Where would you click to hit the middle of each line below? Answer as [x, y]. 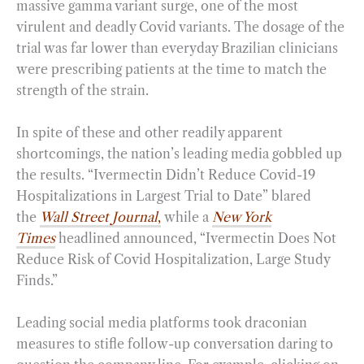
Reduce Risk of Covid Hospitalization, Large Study [173, 259]
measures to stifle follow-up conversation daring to [175, 343]
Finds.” [37, 280]
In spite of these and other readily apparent [149, 132]
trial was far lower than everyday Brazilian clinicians [177, 48]
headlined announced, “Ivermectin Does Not [197, 238]
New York [242, 217]
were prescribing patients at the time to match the [171, 69]
